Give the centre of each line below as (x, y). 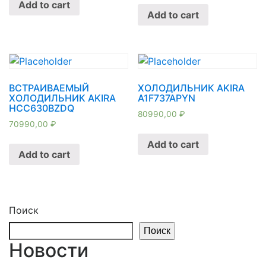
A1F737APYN (167, 98)
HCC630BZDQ (42, 108)
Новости (49, 250)
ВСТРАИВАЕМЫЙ (49, 88)
